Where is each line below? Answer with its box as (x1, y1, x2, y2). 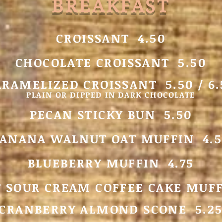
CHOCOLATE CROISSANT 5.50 (15, 54, 206, 70)
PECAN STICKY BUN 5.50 (29, 106, 192, 122)
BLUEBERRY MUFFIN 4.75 (27, 155, 194, 171)
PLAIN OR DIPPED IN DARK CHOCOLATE (26, 89, 195, 100)
